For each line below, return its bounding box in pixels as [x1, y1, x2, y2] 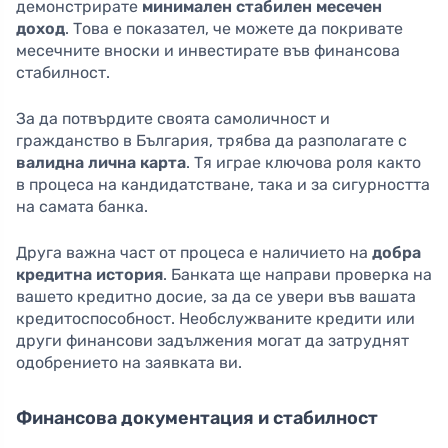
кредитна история [16, 265, 163, 285]
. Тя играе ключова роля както [186, 153, 421, 173]
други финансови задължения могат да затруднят [16, 331, 409, 351]
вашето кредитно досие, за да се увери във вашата [16, 287, 416, 307]
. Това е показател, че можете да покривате [65, 19, 403, 39]
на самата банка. [16, 197, 148, 217]
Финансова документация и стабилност [16, 407, 378, 430]
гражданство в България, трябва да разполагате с [16, 131, 407, 151]
